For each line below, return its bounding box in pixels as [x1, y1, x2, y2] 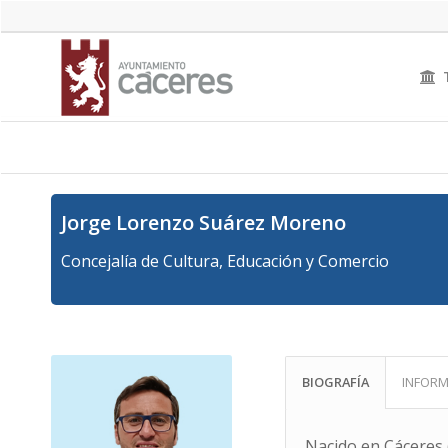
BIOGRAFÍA [301, 373, 369, 391]
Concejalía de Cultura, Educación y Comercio [61, 249, 389, 272]
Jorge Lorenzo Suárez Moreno [61, 209, 346, 236]
